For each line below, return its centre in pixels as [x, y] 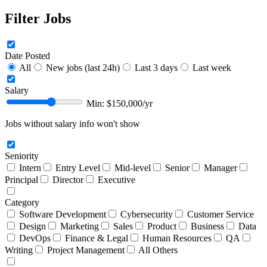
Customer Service [219, 214]
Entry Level [77, 167]
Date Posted [27, 55]
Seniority [22, 156]
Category [22, 202]
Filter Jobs [38, 18]
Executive [115, 179]
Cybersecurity [145, 214]
